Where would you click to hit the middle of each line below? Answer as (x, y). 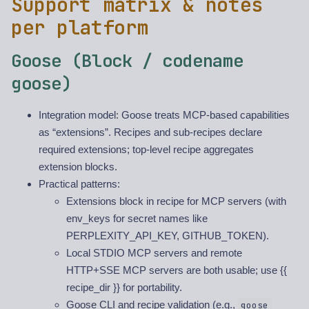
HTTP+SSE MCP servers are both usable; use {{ (177, 270)
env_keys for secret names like (137, 219)
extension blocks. (78, 167)
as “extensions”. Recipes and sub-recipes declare (150, 132)
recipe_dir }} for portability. (124, 288)
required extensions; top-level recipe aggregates (146, 150)
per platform (80, 28)
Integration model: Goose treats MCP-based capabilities (164, 115)
